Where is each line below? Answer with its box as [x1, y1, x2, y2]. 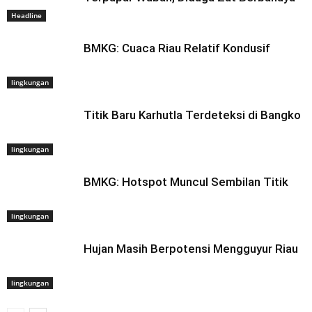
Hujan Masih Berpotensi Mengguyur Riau [84, 242, 298, 256]
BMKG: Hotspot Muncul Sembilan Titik [84, 175, 288, 189]
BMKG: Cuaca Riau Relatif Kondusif [84, 41, 270, 56]
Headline [11, 10, 42, 21]
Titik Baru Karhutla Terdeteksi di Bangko [84, 108, 301, 123]
